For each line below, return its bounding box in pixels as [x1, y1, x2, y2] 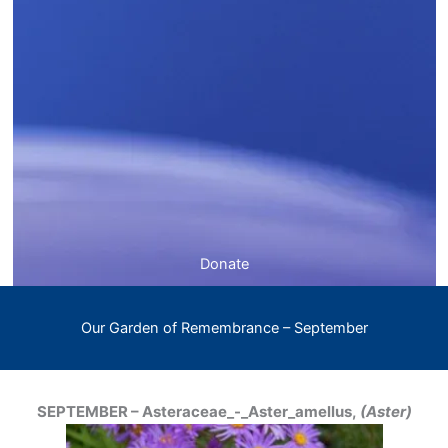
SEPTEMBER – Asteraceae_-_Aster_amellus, [36, 402, 357, 422]
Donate [199, 255, 249, 274]
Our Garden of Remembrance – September [80, 319, 368, 338]
